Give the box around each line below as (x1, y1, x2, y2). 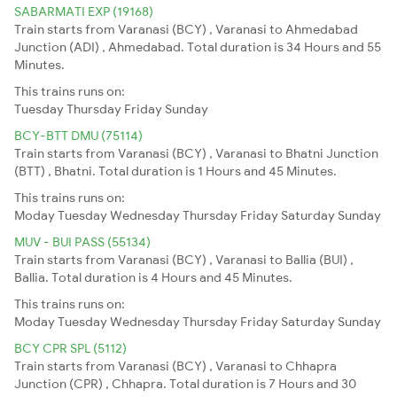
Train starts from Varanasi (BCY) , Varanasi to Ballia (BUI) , (14, 251, 354, 268)
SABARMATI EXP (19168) (14, 3, 153, 19)
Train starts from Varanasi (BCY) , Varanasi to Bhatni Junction (14, 144, 378, 161)
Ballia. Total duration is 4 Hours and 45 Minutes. (14, 269, 292, 285)
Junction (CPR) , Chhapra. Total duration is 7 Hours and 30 (14, 375, 356, 392)
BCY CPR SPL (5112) (14, 339, 127, 356)
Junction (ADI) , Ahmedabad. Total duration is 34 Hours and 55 (14, 38, 381, 55)
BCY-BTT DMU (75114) (14, 127, 143, 144)
